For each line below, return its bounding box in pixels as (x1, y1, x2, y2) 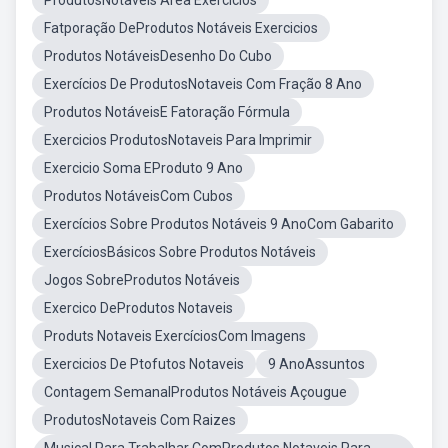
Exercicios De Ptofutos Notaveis (44, 356, 244, 372)
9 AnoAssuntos (268, 356, 365, 372)
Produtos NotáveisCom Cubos (44, 188, 233, 204)
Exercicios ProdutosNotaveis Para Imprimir (44, 132, 312, 148)
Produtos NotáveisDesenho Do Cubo (44, 48, 272, 64)
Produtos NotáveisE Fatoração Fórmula (44, 104, 290, 120)
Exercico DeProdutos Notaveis (44, 300, 233, 316)
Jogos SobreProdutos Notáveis (44, 272, 240, 288)
